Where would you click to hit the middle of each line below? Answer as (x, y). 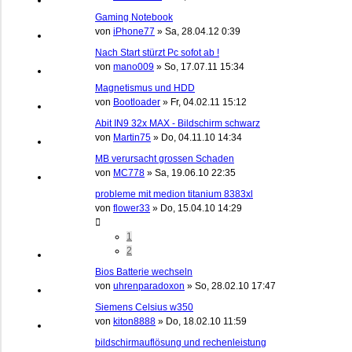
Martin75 (132, 137)
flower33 (132, 208)
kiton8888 (134, 321)
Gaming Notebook (134, 17)
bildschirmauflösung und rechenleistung (181, 342)
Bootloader (137, 102)
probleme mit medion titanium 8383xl (174, 194)
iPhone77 (134, 31)
